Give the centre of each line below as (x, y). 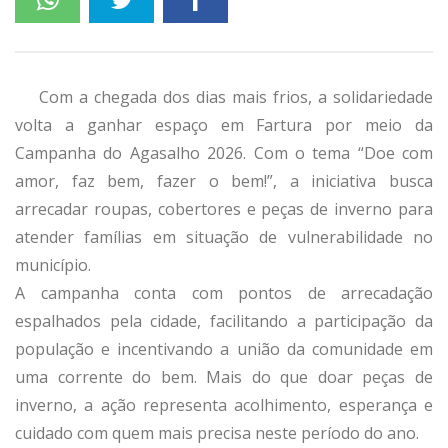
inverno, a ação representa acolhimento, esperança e (224, 404)
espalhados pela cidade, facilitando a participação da (224, 320)
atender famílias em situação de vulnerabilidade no (224, 236)
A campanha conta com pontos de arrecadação (224, 292)
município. (53, 264)
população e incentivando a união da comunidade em (224, 348)
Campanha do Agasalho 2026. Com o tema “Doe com (224, 152)
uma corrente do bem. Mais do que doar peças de (224, 376)
